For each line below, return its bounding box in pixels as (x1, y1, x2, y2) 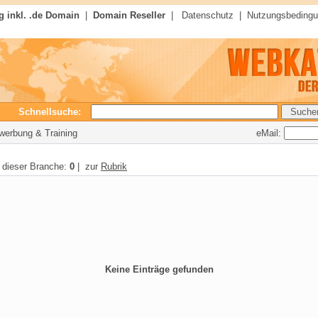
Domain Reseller (93, 10, 165, 21)
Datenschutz (182, 10, 234, 21)
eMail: (256, 127, 284, 138)
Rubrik (101, 161, 127, 172)
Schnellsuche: (18, 106, 89, 117)
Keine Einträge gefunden (104, 264, 214, 275)
